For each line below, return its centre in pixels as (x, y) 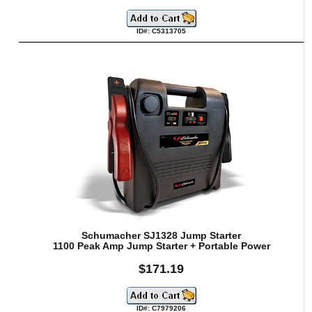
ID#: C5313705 (162, 31)
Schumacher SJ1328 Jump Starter (162, 236)
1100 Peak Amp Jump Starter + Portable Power (161, 246)
